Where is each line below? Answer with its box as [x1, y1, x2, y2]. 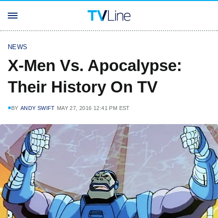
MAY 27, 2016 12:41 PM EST [56, 105, 130, 111]
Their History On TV [8, 78, 158, 96]
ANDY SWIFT [20, 105, 55, 111]
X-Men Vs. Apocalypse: [8, 56, 182, 74]
